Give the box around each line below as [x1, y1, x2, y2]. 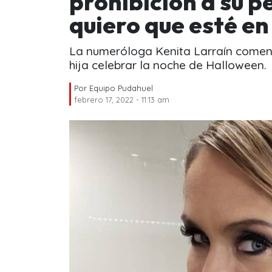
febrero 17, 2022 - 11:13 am [74, 94, 169, 104]
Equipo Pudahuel [89, 83, 153, 93]
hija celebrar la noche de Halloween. [69, 57, 267, 72]
